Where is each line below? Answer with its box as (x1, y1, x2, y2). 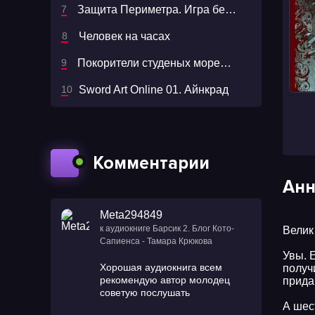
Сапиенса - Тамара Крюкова (100, 236, 212, 246)
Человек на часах (79, 30, 170, 42)
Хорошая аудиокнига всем (100, 262, 222, 273)
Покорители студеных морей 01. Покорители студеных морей (220, 57, 231, 69)
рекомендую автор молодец (100, 274, 230, 285)
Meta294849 (100, 209, 162, 221)
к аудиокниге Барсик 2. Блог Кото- (100, 224, 234, 233)
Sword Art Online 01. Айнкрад (79, 84, 229, 96)
